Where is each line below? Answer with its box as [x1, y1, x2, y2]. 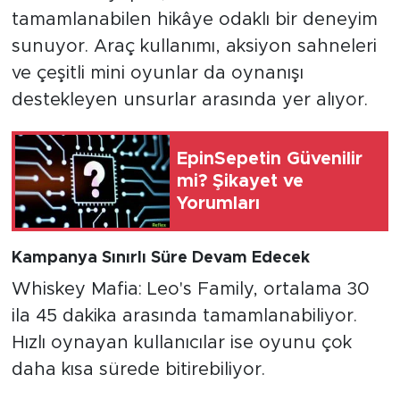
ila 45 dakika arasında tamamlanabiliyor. [11, 306, 357, 325]
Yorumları [177, 194, 260, 212]
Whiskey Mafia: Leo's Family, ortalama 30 [11, 279, 370, 298]
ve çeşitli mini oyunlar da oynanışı [11, 64, 304, 83]
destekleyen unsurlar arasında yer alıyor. [11, 91, 368, 110]
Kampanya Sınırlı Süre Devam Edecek [11, 250, 310, 267]
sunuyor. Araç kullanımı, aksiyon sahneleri [11, 37, 377, 56]
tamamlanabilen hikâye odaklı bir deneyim [11, 11, 378, 29]
